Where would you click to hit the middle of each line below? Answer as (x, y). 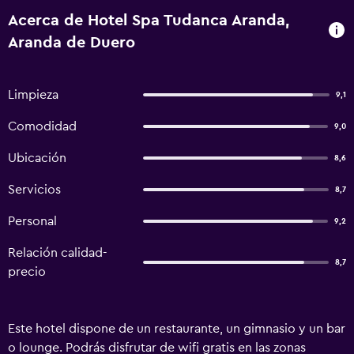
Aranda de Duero (72, 43)
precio (27, 272)
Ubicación (37, 158)
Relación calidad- (58, 253)
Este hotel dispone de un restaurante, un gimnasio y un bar (177, 329)
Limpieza (33, 95)
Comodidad (42, 126)
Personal (32, 221)
